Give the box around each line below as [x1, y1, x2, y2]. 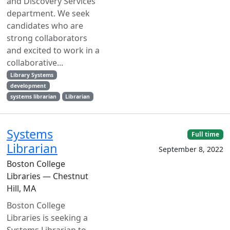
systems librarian [10, 93, 56, 100]
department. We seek [7, 8, 90, 19]
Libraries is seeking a [7, 212, 88, 223]
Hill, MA [7, 183, 36, 194]
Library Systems [10, 71, 53, 79]
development [10, 82, 46, 89]
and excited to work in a [7, 45, 100, 56]
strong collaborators [7, 32, 87, 44]
